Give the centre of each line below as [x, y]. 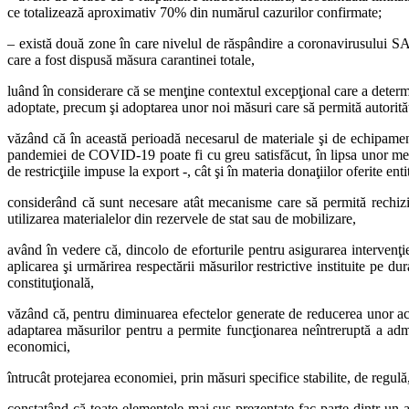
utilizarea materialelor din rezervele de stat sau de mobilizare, [182, 218]
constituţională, [51, 282]
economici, [39, 346]
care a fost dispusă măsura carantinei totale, [131, 59]
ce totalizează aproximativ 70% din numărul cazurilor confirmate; [194, 12]
